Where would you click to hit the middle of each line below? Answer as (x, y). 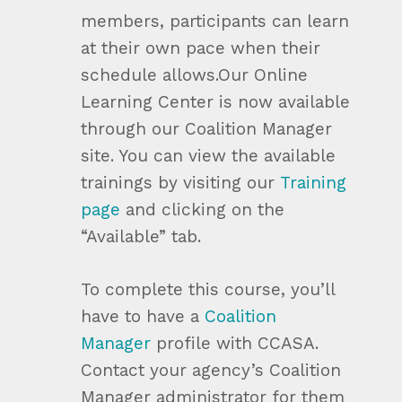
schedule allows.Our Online (194, 75)
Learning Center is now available (215, 102)
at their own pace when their (200, 48)
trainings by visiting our (180, 183)
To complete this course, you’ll (207, 289)
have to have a (142, 316)
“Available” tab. (140, 237)
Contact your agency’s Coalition (210, 370)
